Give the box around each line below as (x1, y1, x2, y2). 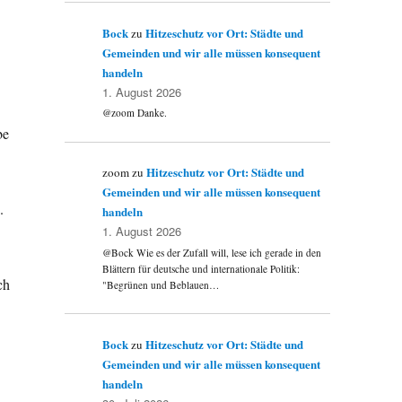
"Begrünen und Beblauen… (102, 277, 220, 292)
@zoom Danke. (102, 105, 168, 119)
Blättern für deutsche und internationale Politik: (102, 261, 301, 275)
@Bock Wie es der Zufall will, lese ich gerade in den (102, 245, 322, 259)
